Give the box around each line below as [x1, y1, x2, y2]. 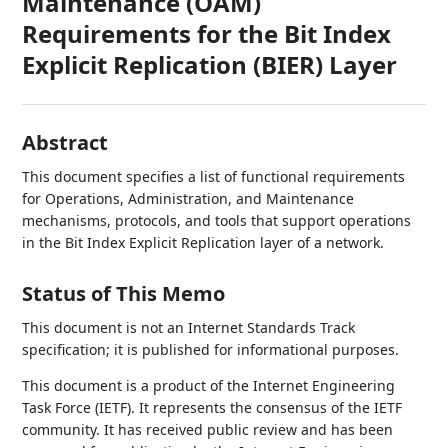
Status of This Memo [22, 280, 226, 307]
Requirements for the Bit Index [22, 17, 392, 50]
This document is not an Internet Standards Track [22, 318, 356, 337]
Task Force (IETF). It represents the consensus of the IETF [22, 398, 403, 417]
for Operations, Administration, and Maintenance [22, 189, 355, 208]
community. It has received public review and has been [22, 420, 394, 439]
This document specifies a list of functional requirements [22, 167, 406, 186]
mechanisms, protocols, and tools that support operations [22, 211, 412, 230]
